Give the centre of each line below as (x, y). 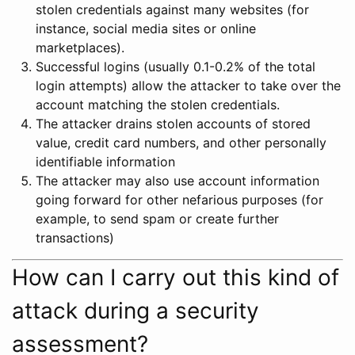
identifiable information (105, 161)
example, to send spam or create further (157, 218)
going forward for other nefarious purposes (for (179, 199)
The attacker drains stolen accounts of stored (173, 123)
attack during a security (136, 310)
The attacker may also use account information (177, 180)
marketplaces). (80, 47)
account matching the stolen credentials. (158, 104)
